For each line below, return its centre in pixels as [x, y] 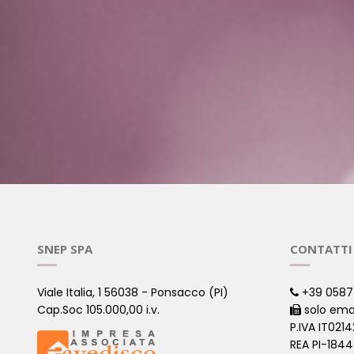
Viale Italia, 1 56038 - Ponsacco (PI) [133, 292]
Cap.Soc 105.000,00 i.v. [98, 310]
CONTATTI [321, 249]
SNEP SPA [65, 249]
